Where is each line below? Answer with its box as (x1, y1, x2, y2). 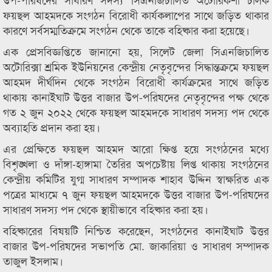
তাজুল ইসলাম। (3, 253, 63, 268)
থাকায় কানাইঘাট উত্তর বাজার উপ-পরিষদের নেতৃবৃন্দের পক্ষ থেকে (3, 89, 269, 104)
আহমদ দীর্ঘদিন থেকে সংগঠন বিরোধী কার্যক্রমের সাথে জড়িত (3, 73, 269, 89)
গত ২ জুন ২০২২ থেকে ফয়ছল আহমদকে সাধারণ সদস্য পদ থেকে (3, 104, 269, 120)
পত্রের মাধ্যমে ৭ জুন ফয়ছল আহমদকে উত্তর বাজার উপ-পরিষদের (3, 186, 269, 202)
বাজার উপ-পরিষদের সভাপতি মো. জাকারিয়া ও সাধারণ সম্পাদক (3, 237, 269, 253)
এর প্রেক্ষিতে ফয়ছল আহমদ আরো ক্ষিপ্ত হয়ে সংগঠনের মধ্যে (3, 140, 269, 156)
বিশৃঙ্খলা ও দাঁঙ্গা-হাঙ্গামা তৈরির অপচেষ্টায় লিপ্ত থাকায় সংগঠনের (3, 155, 269, 171)
